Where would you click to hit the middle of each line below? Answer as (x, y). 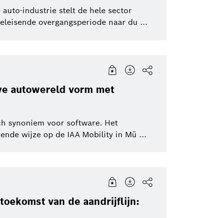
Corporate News (184, 25)
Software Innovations (57, 25)
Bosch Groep (41, 54)
